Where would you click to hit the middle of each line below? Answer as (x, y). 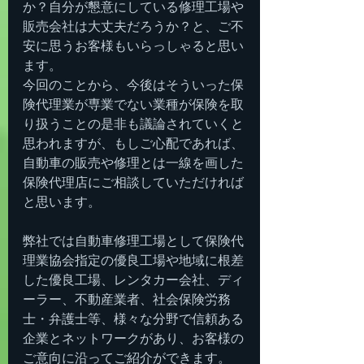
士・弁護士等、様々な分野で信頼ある (133, 319)
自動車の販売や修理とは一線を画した (133, 163)
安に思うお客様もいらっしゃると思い (133, 46)
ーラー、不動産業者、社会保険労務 (127, 299)
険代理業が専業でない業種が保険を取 (133, 104)
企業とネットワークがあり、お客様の (133, 338)
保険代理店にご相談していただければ (133, 182)
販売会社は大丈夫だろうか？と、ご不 (133, 26)
